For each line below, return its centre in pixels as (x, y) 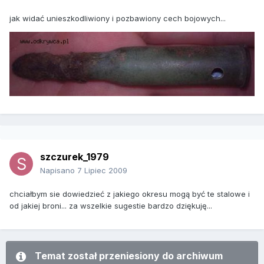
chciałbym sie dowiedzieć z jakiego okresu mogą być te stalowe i (130, 194)
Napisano (59, 171)
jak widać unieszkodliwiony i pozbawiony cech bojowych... (118, 19)
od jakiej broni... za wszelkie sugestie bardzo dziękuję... (111, 206)
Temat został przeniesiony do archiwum (129, 256)
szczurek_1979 (75, 157)
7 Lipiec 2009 (102, 171)
